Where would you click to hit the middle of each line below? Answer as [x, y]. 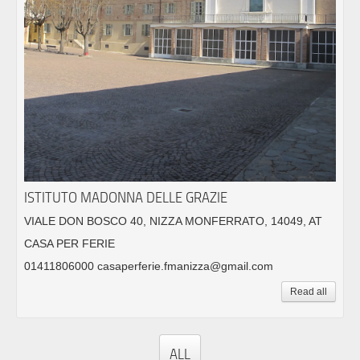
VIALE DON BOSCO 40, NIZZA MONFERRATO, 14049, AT [173, 221]
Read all [309, 291]
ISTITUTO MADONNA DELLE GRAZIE [126, 197]
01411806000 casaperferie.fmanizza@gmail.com [149, 266]
